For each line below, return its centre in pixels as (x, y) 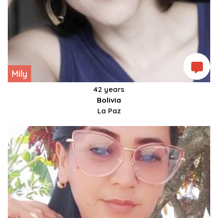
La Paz (109, 111)
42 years (109, 90)
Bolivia (109, 100)
